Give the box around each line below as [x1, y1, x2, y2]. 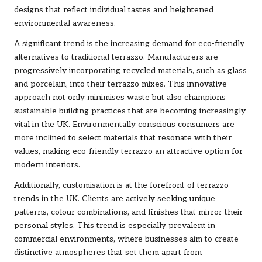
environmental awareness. [14, 19, 116, 29]
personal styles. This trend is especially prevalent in [14, 221, 215, 231]
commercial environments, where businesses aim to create [14, 235, 239, 244]
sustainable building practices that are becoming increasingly [14, 106, 246, 116]
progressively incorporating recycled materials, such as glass [14, 66, 247, 76]
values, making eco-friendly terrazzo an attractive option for [14, 147, 243, 157]
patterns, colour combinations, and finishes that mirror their [14, 208, 243, 218]
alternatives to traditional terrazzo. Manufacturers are [14, 53, 218, 63]
